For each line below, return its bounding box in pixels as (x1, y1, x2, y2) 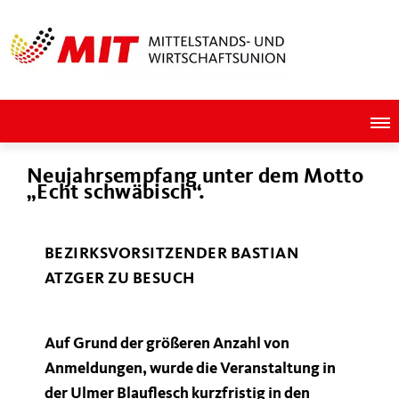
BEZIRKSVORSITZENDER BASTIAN (45, 246, 299, 262)
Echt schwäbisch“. (27, 183, 206, 204)
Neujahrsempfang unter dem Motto (27, 167, 364, 188)
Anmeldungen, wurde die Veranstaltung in (45, 361, 336, 377)
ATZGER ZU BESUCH (45, 271, 195, 287)
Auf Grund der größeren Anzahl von (45, 336, 289, 352)
